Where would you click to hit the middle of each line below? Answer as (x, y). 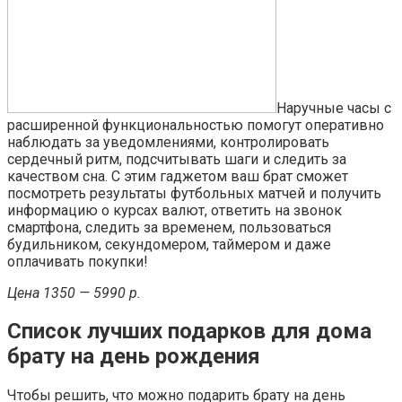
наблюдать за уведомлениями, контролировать (168, 142)
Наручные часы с (334, 108)
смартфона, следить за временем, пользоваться (169, 227)
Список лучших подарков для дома (189, 332)
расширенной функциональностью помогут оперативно (196, 125)
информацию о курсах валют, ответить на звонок (175, 210)
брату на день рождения (134, 357)
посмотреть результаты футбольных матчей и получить (194, 193)
